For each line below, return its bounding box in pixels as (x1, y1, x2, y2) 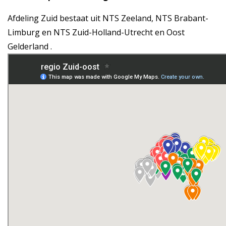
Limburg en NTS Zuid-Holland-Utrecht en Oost (8, 27, 185, 38)
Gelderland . (8, 41, 52, 52)
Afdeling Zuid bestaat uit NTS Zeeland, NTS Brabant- (8, 13, 208, 24)
